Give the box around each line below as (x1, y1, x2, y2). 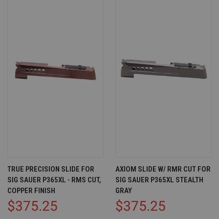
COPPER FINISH (7, 186, 55, 195)
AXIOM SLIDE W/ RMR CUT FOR (115, 165, 211, 174)
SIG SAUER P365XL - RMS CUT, (7, 175, 101, 184)
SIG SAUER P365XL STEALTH (115, 175, 203, 184)
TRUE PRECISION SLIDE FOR (7, 165, 94, 174)
